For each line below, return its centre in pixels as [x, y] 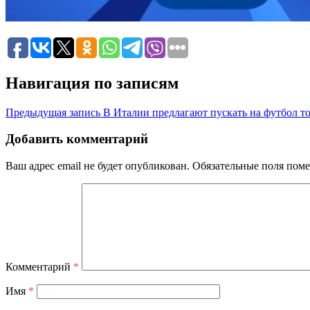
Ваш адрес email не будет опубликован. [98, 166]
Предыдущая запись [53, 112]
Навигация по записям [92, 83]
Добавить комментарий [77, 139]
